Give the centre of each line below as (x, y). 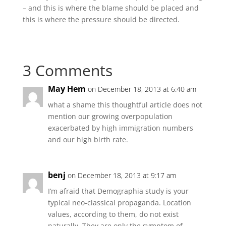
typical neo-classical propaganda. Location (119, 203)
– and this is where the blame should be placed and (110, 8)
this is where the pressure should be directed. (101, 19)
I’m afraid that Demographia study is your (118, 191)
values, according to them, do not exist (113, 214)
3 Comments (67, 70)
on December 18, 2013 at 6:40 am (142, 89)
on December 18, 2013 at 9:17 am (122, 175)
